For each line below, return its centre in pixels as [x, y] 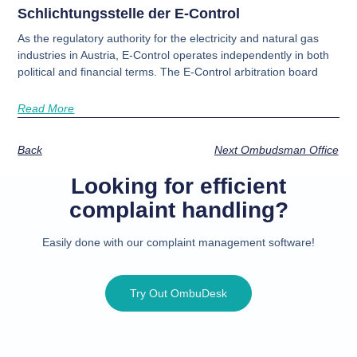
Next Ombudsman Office [276, 149]
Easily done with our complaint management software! [178, 242]
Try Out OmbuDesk [178, 293]
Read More [46, 108]
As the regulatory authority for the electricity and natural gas [169, 38]
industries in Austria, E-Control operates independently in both [174, 55]
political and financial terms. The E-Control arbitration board [168, 71]
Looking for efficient [178, 186]
